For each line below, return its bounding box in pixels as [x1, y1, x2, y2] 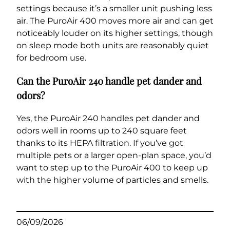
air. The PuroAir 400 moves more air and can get [16, 16, 214, 26]
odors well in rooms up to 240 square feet [16, 125, 187, 136]
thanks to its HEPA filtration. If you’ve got [16, 138, 183, 148]
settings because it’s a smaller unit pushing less [16, 4, 212, 14]
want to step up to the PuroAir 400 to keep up [16, 162, 208, 172]
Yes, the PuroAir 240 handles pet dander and [16, 113, 200, 123]
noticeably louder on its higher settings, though [16, 28, 213, 39]
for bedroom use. [16, 53, 86, 63]
